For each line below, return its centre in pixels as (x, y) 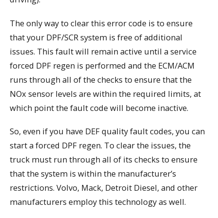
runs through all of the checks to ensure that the (101, 79)
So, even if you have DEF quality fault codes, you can (107, 131)
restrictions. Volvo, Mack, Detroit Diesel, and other (104, 188)
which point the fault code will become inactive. (99, 108)
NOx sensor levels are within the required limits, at (105, 93)
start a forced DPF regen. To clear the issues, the (100, 145)
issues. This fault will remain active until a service (103, 51)
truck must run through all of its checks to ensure (104, 160)
